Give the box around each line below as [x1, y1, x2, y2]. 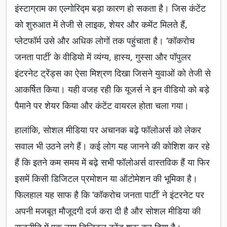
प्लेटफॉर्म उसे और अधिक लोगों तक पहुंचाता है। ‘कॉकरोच [15, 34, 195, 47]
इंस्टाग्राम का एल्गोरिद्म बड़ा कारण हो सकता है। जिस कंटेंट [15, 2, 206, 15]
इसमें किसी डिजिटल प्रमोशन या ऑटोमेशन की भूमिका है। [15, 172, 198, 185]
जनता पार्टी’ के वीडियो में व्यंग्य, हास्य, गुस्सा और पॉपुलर [15, 51, 191, 63]
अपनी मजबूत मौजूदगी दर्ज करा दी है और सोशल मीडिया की [15, 205, 201, 217]
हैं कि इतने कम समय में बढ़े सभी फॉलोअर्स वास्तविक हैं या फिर [15, 156, 210, 169]
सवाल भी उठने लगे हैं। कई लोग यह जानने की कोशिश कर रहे [15, 140, 210, 153]
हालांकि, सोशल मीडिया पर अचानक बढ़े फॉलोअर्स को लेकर [15, 124, 201, 136]
